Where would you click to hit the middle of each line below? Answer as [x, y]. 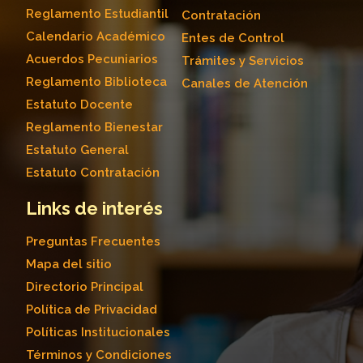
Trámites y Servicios [243, 61]
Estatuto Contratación [93, 173]
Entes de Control [233, 38]
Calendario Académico [96, 37]
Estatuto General [77, 150]
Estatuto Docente [79, 105]
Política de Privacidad [92, 310]
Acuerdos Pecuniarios [92, 60]
